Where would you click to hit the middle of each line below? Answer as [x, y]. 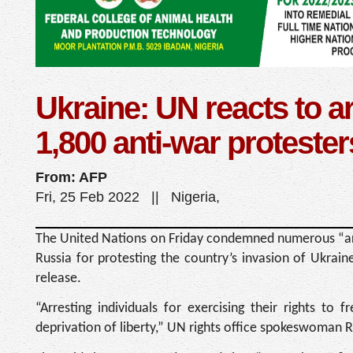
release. [58, 279]
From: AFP [71, 177]
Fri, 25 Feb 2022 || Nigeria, [128, 197]
